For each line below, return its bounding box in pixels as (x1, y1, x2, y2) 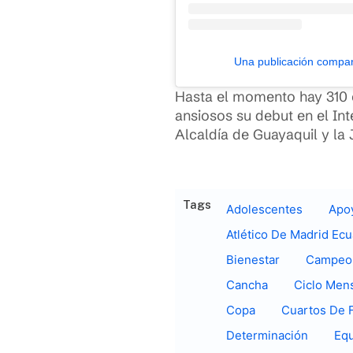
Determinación (226, 327, 308, 343)
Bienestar (226, 251, 280, 267)
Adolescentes (226, 201, 303, 217)
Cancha (226, 277, 268, 292)
